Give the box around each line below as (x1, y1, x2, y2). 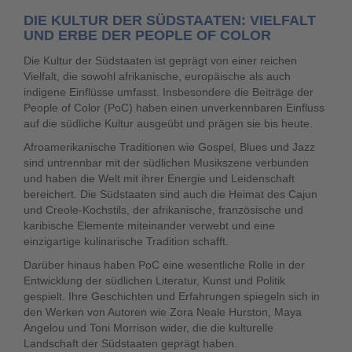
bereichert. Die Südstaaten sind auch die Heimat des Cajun (24, 188, 317, 200)
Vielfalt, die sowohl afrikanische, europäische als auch (24, 70, 291, 82)
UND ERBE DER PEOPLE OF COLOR (24, 27, 271, 43)
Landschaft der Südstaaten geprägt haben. (24, 337, 237, 350)
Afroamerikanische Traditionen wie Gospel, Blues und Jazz (24, 141, 315, 153)
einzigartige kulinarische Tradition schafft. (24, 235, 229, 247)
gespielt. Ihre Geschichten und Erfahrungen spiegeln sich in (24, 290, 320, 302)
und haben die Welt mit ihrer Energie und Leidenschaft (24, 172, 295, 185)
